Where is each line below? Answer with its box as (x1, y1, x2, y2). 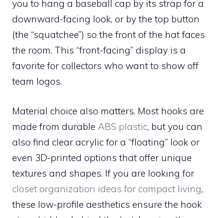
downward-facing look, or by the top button (12, 13, 200, 25)
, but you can (147, 120, 202, 132)
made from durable (12, 120, 98, 132)
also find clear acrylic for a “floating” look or (12, 136, 200, 148)
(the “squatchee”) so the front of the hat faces (12, 29, 205, 41)
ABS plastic (98, 120, 147, 132)
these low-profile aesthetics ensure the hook (12, 198, 202, 210)
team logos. (12, 75, 62, 88)
